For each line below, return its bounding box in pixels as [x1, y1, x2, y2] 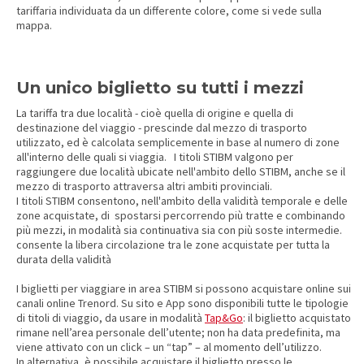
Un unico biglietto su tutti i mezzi [16, 78, 304, 97]
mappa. [16, 18, 52, 32]
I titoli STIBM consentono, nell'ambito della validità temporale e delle [16, 193, 348, 208]
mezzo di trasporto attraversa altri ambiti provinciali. [16, 179, 272, 193]
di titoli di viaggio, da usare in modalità [16, 310, 205, 325]
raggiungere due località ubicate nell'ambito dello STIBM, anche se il [16, 164, 345, 179]
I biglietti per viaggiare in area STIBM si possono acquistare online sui [16, 281, 351, 296]
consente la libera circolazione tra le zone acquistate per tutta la [16, 237, 330, 252]
